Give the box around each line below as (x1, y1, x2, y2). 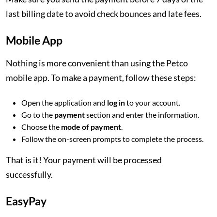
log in (107, 98, 126, 107)
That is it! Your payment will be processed (6, 155, 162, 165)
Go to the (21, 110, 54, 119)
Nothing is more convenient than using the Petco (6, 58, 188, 68)
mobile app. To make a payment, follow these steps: (6, 72, 196, 83)
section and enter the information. (86, 110, 199, 119)
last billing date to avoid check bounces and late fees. (6, 8, 203, 19)
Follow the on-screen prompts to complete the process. (21, 134, 205, 143)
